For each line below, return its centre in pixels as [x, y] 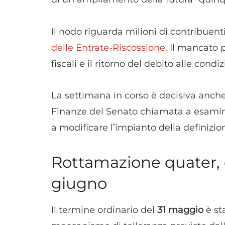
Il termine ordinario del [104, 210]
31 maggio [180, 210]
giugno [79, 183]
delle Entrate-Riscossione [108, 47]
